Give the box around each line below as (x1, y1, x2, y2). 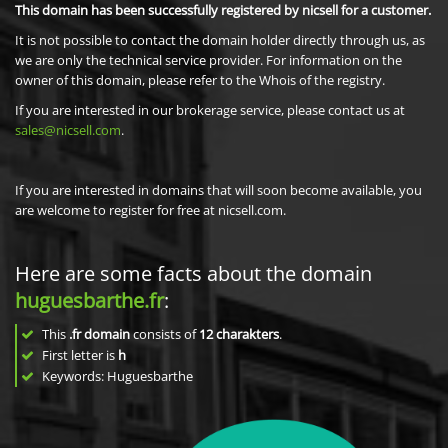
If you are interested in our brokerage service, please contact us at (15, 101, 405, 119)
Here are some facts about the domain (15, 260, 372, 287)
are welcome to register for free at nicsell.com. (15, 201, 286, 219)
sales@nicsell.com (15, 121, 121, 139)
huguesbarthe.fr (15, 287, 164, 314)
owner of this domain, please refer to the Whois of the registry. (15, 71, 385, 89)
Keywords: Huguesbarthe (39, 367, 193, 385)
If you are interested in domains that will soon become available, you (15, 181, 422, 199)
